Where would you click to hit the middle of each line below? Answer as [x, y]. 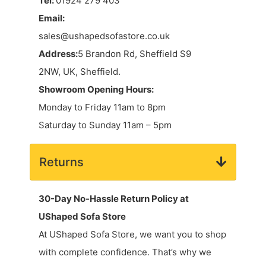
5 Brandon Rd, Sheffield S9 [134, 53]
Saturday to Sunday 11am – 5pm [105, 125]
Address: [58, 53]
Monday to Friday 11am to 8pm [102, 107]
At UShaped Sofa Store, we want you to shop [132, 234]
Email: [52, 18]
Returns [61, 162]
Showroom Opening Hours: [96, 89]
